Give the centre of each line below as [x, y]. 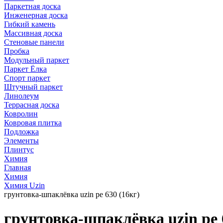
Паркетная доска [32, 6]
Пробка [17, 51]
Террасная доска [32, 105]
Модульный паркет [37, 60]
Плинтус [19, 150]
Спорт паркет [27, 78]
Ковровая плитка [33, 123]
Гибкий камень [30, 24]
